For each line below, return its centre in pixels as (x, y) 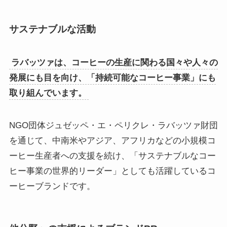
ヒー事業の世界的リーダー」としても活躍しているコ (112, 171)
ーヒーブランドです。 (52, 186)
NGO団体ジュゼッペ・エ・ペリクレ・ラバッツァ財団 (113, 125)
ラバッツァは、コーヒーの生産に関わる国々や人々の (114, 62)
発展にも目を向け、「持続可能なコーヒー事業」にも (112, 78)
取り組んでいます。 (48, 93)
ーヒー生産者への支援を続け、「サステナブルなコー (112, 156)
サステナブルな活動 (52, 29)
